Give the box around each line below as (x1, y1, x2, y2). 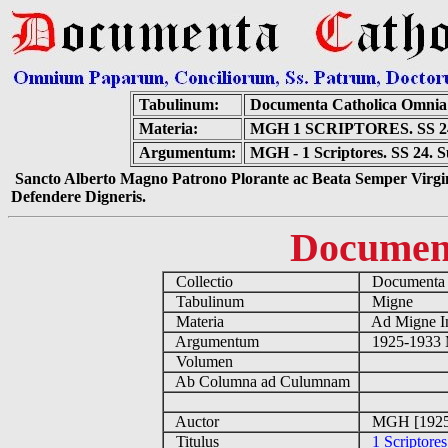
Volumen (163, 353, 241, 370)
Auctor (163, 413, 227, 430)
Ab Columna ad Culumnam (163, 373, 358, 390)
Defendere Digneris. (11, 188, 146, 205)
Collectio (163, 273, 241, 290)
